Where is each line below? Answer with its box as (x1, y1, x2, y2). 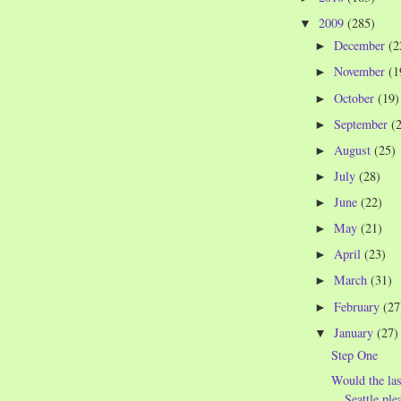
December (334, 37, 389, 55)
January (334, 323, 378, 341)
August (334, 141, 375, 158)
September (334, 115, 392, 132)
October (334, 89, 379, 107)
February (334, 297, 384, 315)
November (334, 63, 389, 81)
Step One (330, 346, 378, 364)
